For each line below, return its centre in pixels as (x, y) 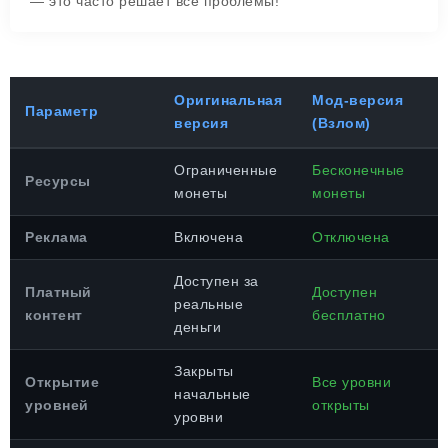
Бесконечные (358, 170)
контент (54, 315)
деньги (197, 327)
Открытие (62, 382)
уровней (57, 405)
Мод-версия (357, 100)
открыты (341, 405)
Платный (58, 292)
